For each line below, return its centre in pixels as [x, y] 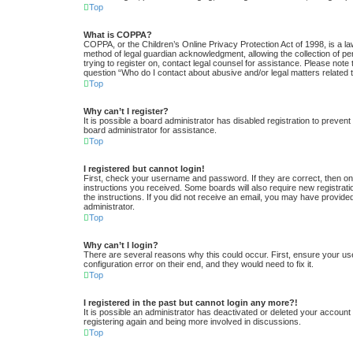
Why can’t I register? [126, 111]
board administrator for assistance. [150, 130]
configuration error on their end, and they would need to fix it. [199, 264]
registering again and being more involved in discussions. [192, 322]
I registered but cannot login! [144, 169]
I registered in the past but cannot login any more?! [191, 303]
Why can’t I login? [121, 245]
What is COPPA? [118, 35]
